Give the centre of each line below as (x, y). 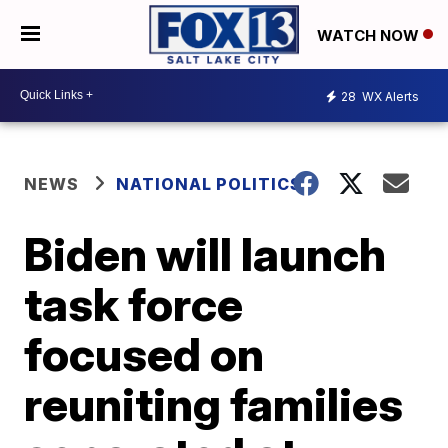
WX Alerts (389, 97)
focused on (144, 353)
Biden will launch (205, 253)
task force (134, 303)
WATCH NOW (370, 35)
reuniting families (214, 403)
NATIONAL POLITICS (209, 183)
